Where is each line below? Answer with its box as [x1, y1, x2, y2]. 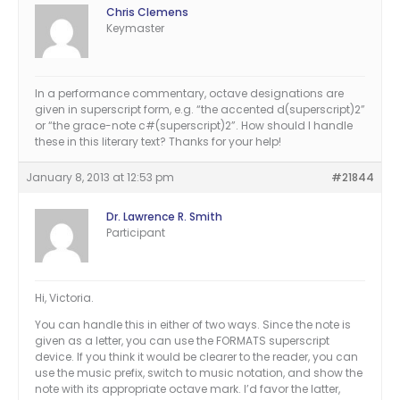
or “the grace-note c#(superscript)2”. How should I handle [35, 118, 353, 134]
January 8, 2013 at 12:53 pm [26, 170, 174, 186]
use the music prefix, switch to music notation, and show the [35, 365, 362, 381]
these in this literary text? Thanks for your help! [35, 134, 281, 150]
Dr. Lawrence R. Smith [106, 209, 222, 225]
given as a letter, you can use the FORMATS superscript [35, 333, 329, 349]
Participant [106, 225, 165, 241]
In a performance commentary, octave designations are [35, 86, 344, 102]
